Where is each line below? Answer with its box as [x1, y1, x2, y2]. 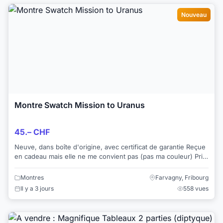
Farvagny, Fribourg [155, 173, 209, 181]
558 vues [183, 184, 209, 192]
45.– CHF [14, 126, 50, 137]
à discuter [14, 161, 45, 170]
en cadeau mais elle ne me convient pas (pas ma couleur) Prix [14, 152, 195, 160]
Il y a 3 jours [20, 184, 54, 192]
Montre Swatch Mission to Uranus [14, 100, 145, 111]
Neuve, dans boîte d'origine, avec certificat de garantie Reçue [14, 142, 206, 151]
